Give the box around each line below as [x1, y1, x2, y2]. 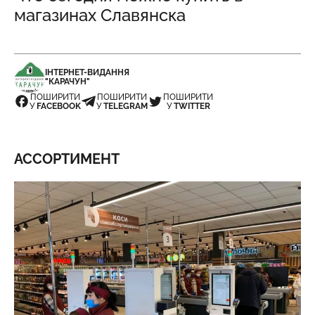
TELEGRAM [103, 101, 148, 111]
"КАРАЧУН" [45, 77, 90, 86]
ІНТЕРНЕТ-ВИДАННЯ [45, 67, 129, 77]
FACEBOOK [37, 101, 81, 111]
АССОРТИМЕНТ [14, 150, 120, 167]
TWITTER [173, 101, 210, 111]
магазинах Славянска [14, 5, 186, 25]
